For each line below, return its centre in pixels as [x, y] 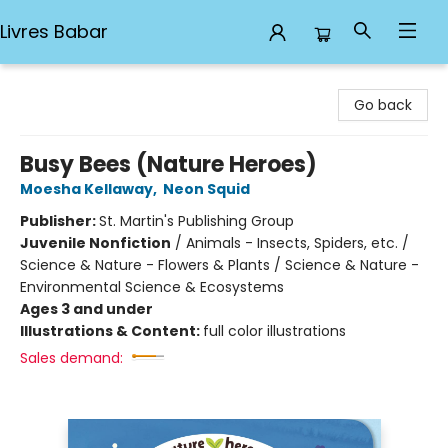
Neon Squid [206, 189]
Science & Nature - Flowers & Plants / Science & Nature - [219, 265]
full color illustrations [274, 331]
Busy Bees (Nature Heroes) [168, 164]
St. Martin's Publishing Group [196, 221]
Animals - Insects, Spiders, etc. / [297, 243]
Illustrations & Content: [111, 331]
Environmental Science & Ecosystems [152, 287]
